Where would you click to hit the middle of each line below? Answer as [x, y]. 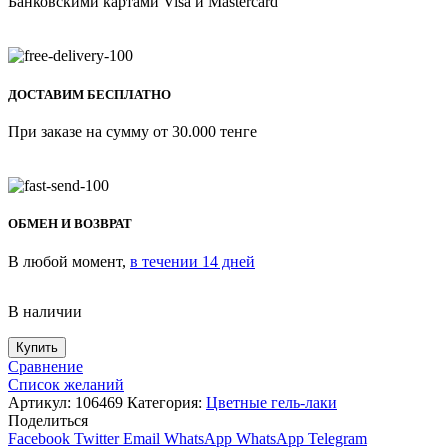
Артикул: [41, 402]
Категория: [166, 402]
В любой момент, [69, 261]
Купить [37, 347]
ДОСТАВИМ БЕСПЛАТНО [89, 94]
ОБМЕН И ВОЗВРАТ [70, 224]
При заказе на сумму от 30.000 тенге [132, 131]
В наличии [45, 311]
